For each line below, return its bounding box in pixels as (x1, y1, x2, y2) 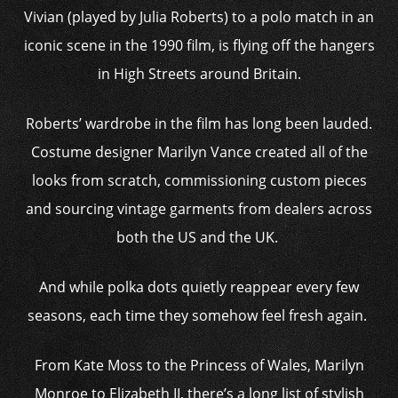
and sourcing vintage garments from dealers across (26, 199, 372, 219)
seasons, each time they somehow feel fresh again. (28, 306, 370, 325)
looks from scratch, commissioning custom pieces (31, 171, 367, 190)
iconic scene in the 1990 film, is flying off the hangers (23, 36, 375, 55)
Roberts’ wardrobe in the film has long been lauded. (26, 114, 372, 133)
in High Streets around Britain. (97, 64, 301, 84)
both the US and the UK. (116, 227, 282, 247)
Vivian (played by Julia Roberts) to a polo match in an (24, 7, 374, 27)
